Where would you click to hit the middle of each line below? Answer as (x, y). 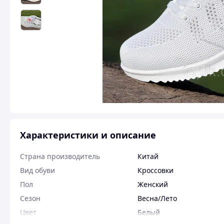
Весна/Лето (157, 198)
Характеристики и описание (88, 135)
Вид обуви (37, 170)
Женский (153, 184)
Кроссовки (155, 170)
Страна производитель (60, 156)
